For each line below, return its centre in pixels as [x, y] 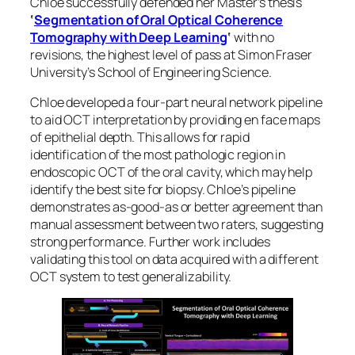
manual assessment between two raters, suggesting [177, 224]
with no [253, 37]
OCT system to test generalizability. [131, 276]
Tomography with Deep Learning [129, 37]
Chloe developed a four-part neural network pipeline [176, 102]
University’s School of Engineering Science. [151, 72]
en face [265, 119]
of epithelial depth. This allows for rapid [140, 137]
